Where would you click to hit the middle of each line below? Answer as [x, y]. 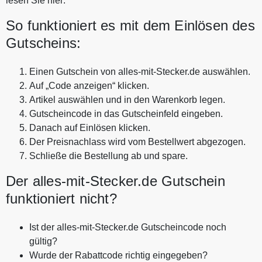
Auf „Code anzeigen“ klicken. [89, 85]
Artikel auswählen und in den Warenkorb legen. [127, 99]
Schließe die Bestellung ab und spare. [108, 156]
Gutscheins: [44, 43]
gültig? [43, 241]
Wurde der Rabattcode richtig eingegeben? [118, 255]
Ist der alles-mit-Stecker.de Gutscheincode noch [128, 227]
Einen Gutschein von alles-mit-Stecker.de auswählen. [140, 71]
